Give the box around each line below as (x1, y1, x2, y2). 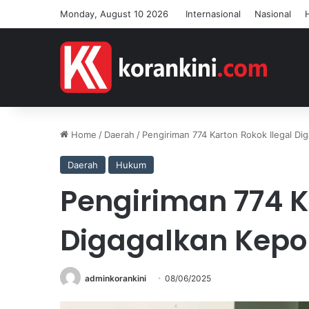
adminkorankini (85, 273, 146, 283)
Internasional (186, 8, 241, 19)
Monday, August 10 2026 (60, 8, 168, 19)
